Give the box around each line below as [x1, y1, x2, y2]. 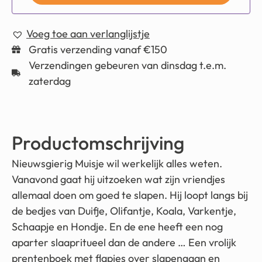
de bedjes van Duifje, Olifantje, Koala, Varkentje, [12, 204, 236, 218]
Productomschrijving [12, 130, 184, 154]
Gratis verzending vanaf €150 [28, 42, 167, 56]
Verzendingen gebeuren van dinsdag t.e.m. [28, 58, 226, 72]
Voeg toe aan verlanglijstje [26, 26, 150, 40]
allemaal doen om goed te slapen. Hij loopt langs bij [12, 188, 248, 202]
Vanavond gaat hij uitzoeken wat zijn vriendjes [12, 172, 225, 186]
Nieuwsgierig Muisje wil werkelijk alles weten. [12, 156, 222, 170]
